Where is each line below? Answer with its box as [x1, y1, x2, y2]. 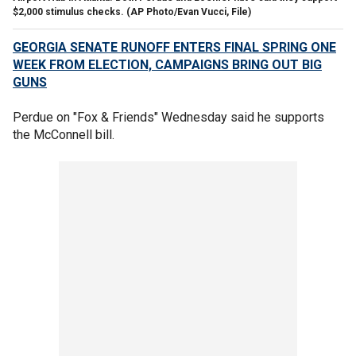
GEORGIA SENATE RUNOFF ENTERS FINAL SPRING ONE [13, 39, 336, 55]
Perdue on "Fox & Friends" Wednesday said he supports [13, 109, 324, 125]
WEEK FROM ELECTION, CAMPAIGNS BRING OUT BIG [13, 56, 322, 72]
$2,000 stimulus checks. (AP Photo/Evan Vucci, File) [13, 6, 251, 17]
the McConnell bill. [13, 126, 118, 142]
